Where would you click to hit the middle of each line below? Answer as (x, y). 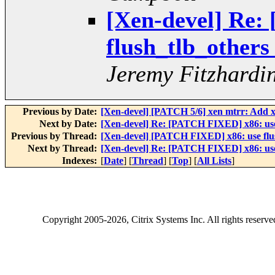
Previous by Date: (61, 112)
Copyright (63, 220)
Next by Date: (69, 124)
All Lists (214, 161)
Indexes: (81, 161)
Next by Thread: (64, 149)
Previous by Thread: (55, 136)
